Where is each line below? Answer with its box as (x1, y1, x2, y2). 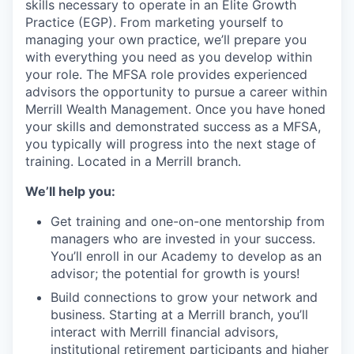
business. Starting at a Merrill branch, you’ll (51, 307, 308, 322)
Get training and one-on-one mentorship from (51, 213, 325, 229)
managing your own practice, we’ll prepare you (25, 32, 307, 47)
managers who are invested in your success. (51, 231, 315, 247)
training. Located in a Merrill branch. (25, 153, 241, 169)
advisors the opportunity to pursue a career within (25, 84, 327, 100)
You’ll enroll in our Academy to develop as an (51, 248, 322, 264)
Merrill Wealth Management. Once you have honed (25, 101, 326, 117)
